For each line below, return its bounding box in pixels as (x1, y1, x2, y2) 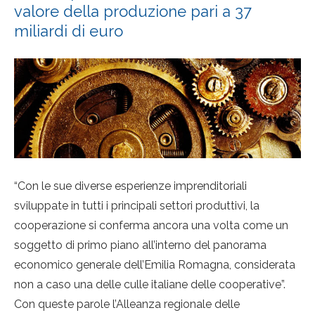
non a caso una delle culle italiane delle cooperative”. (14, 278, 285, 292)
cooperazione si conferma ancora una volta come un (14, 219, 288, 233)
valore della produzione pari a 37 (14, 2, 252, 21)
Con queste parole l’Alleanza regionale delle (14, 297, 240, 311)
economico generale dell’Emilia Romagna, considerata (14, 258, 295, 272)
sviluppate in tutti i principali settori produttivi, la (14, 199, 259, 213)
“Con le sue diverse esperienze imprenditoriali (14, 179, 247, 193)
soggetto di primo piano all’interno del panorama (14, 238, 266, 252)
